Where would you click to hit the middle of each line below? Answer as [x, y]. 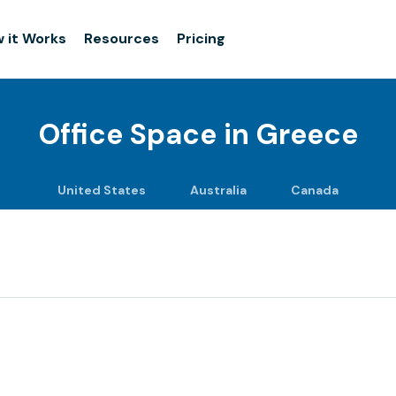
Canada [315, 190]
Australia [218, 190]
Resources [122, 38]
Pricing [202, 38]
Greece [307, 134]
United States [102, 190]
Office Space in [147, 134]
